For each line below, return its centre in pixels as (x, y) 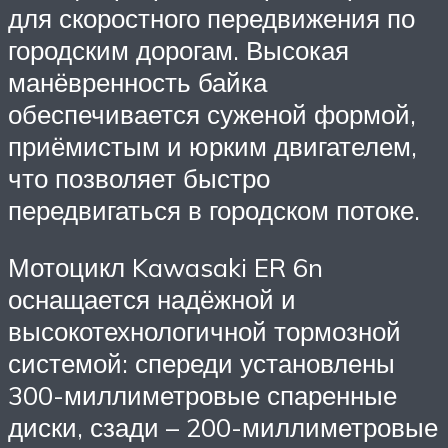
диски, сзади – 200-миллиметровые (223, 427)
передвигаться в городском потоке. (214, 209)
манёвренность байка (137, 81)
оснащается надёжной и (152, 299)
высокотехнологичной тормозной (204, 331)
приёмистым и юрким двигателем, (212, 145)
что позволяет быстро (139, 177)
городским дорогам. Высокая (178, 49)
